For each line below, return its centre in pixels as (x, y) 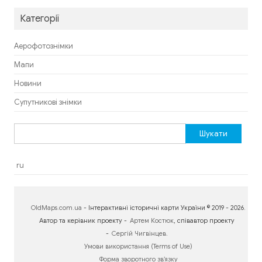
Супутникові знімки (48, 103)
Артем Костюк (152, 221)
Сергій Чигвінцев (139, 234)
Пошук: (26, 130)
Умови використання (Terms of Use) (138, 247)
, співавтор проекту (204, 221)
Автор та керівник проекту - (83, 221)
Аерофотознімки (44, 46)
